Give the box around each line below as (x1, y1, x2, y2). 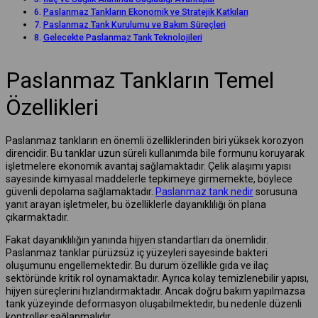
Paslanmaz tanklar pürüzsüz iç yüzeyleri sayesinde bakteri (6, 246, 268, 258)
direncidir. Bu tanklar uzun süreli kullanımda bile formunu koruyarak (6, 147, 305, 159)
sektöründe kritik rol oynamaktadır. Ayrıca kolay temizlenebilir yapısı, (6, 272, 309, 284)
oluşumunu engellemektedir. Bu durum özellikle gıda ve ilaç (6, 259, 268, 271)
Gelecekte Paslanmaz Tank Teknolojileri (43, 31, 202, 43)
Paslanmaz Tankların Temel (6, 66, 274, 94)
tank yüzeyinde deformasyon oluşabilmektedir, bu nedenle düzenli (6, 297, 302, 309)
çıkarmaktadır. (6, 211, 69, 223)
